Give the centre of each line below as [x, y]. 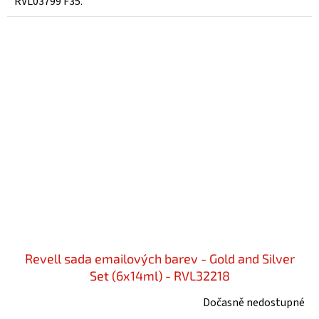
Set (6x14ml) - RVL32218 [159, 275]
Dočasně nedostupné [254, 302]
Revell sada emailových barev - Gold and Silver [159, 258]
